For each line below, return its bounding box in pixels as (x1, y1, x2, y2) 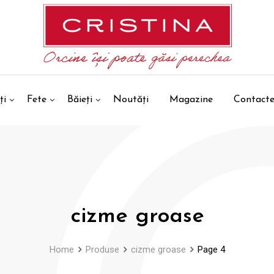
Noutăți (113, 95, 149, 105)
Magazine (169, 95, 213, 105)
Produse (85, 244, 119, 256)
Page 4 (197, 244, 225, 256)
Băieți (67, 95, 92, 105)
